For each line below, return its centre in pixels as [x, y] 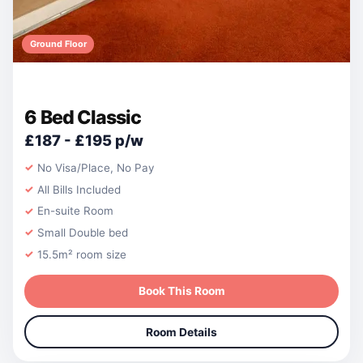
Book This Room [181, 291]
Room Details [181, 332]
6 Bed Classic [83, 117]
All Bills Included [79, 189]
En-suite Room [76, 211]
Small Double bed [83, 233]
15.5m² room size [82, 254]
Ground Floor [58, 44]
